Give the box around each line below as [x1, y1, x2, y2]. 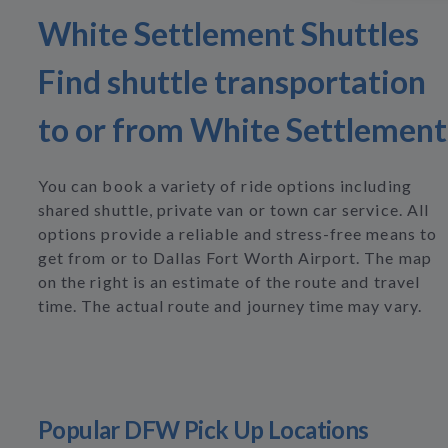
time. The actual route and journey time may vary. [38, 296, 422, 315]
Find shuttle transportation [38, 62, 426, 101]
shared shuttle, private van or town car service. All [38, 200, 429, 219]
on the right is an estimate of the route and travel [38, 272, 420, 291]
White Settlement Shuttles [38, 14, 419, 53]
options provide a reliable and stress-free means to [38, 224, 437, 243]
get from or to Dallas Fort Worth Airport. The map [38, 248, 432, 267]
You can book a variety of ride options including [38, 176, 412, 195]
